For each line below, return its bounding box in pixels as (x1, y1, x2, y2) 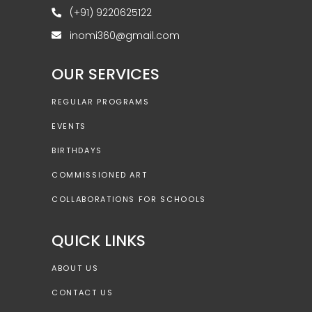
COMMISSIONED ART (52, 169, 148, 180)
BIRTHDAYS (52, 144, 102, 156)
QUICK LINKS (52, 229, 146, 251)
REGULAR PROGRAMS (52, 95, 150, 107)
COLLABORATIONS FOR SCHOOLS (52, 193, 206, 205)
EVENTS (52, 120, 86, 132)
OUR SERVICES (52, 63, 159, 85)
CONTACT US (52, 286, 114, 298)
